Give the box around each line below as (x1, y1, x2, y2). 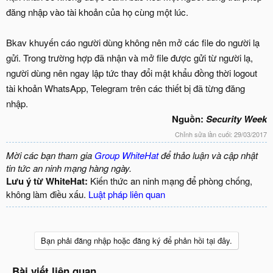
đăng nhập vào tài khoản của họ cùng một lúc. (6, 5, 188, 18)
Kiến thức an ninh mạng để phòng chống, (88, 174, 252, 188)
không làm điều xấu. (6, 188, 88, 201)
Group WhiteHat (94, 149, 158, 162)
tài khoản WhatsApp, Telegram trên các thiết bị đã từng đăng (6, 81, 245, 94)
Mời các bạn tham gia (6, 149, 94, 162)
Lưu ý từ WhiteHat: (6, 174, 88, 188)
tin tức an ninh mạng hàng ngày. (6, 161, 132, 175)
